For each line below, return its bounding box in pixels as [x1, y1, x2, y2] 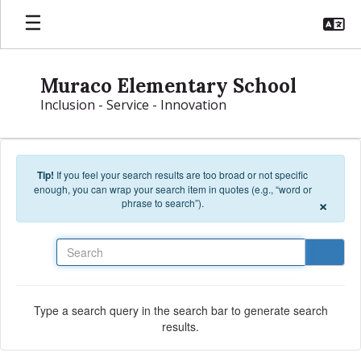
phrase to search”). [122, 196, 204, 210]
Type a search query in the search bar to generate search [33, 301, 328, 318]
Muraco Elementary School [40, 73, 297, 98]
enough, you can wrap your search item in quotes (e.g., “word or [33, 182, 312, 196]
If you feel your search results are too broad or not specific [56, 168, 308, 181]
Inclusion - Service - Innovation [40, 96, 226, 114]
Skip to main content [4, 4, 108, 20]
